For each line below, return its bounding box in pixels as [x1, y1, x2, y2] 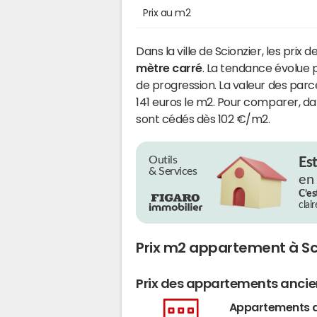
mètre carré [136, 62, 202, 74]
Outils [149, 154, 178, 166]
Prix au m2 [143, 7, 191, 18]
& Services [149, 165, 197, 177]
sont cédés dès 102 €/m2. [136, 113, 270, 125]
